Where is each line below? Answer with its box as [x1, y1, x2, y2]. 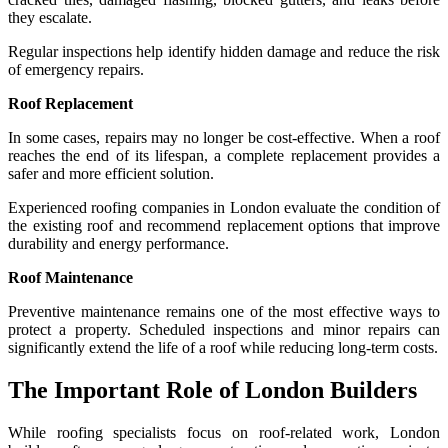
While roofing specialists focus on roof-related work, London [8, 423, 440, 441]
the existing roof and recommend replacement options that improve [8, 216, 440, 234]
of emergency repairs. [8, 60, 144, 78]
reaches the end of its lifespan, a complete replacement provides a [8, 146, 440, 164]
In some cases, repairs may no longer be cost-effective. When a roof [8, 128, 440, 146]
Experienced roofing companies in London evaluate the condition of [8, 198, 440, 216]
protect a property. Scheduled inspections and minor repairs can [8, 320, 440, 338]
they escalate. [8, 8, 92, 26]
